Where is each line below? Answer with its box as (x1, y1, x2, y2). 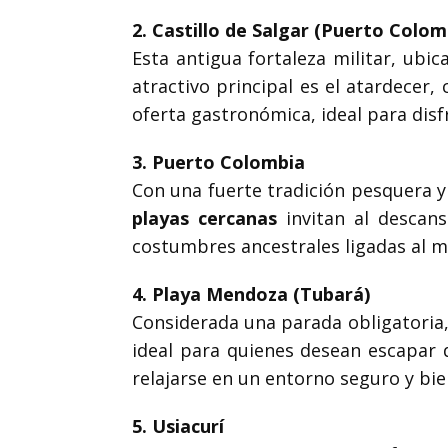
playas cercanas (132, 206, 278, 230)
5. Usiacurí (132, 414, 224, 438)
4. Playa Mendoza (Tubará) (132, 282, 370, 306)
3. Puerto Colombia (132, 150, 305, 174)
